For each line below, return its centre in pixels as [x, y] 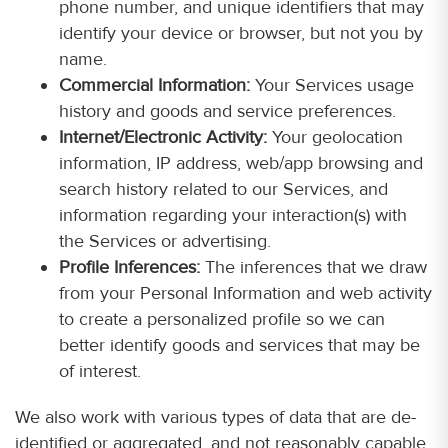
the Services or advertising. [165, 241]
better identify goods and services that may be [239, 345]
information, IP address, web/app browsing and [241, 163]
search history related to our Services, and [223, 189]
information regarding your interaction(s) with [233, 215]
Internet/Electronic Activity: [163, 137]
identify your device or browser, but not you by [241, 33]
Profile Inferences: [129, 267]
